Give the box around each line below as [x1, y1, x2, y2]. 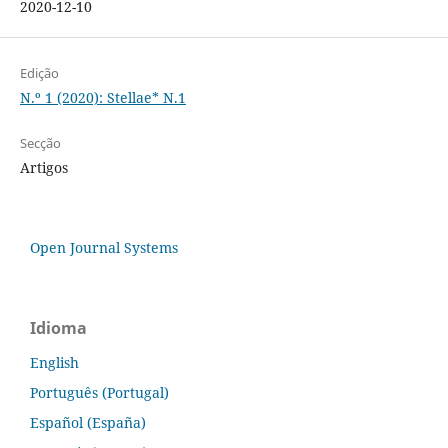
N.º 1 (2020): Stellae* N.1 [19, 87, 186, 107]
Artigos [19, 157, 68, 177]
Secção [19, 133, 61, 152]
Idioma [30, 316, 87, 339]
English [30, 352, 79, 372]
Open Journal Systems [30, 237, 178, 257]
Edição [19, 63, 59, 82]
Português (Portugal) [30, 382, 169, 402]
